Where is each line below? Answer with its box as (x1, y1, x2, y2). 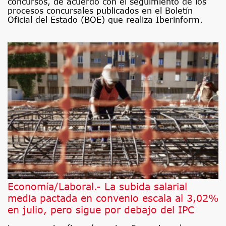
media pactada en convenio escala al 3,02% (8, 192, 218, 204)
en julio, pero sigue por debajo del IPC (8, 203, 194, 215)
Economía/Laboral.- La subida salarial (8, 180, 187, 192)
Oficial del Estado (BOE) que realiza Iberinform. (8, 15, 203, 24)
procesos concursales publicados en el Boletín (8, 6, 193, 15)
